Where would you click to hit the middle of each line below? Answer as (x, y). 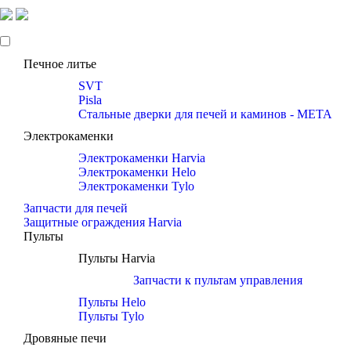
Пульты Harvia (117, 258)
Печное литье (60, 64)
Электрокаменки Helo (137, 172)
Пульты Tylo (111, 316)
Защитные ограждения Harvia (103, 222)
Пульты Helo (112, 302)
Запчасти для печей (76, 208)
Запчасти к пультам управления (218, 280)
